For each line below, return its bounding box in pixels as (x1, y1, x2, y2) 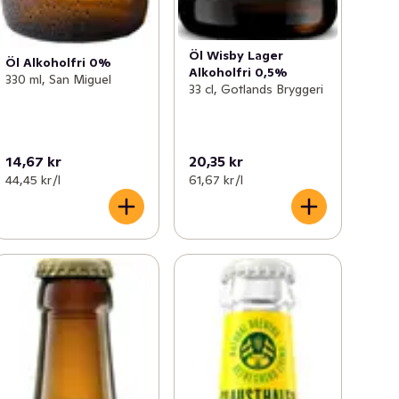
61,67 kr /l (188, 172, 243, 189)
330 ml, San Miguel (5, 70, 112, 87)
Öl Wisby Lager (188, 46, 283, 63)
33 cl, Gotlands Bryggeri (188, 80, 323, 97)
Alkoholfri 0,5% (188, 63, 288, 80)
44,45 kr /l (5, 172, 61, 189)
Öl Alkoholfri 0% (5, 53, 112, 70)
